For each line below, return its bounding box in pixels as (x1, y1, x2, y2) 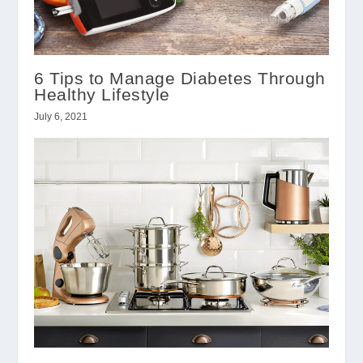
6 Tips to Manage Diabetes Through (34, 68, 326, 88)
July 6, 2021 (34, 110, 88, 122)
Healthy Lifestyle (34, 84, 170, 104)
